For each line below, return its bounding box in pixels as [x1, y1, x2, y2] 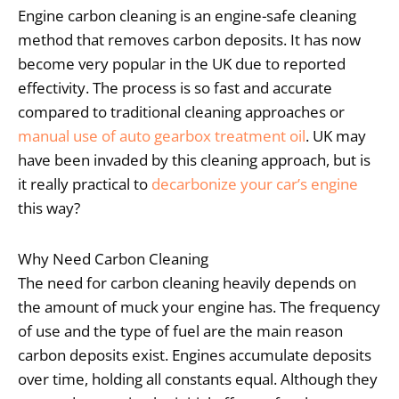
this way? [18, 197, 80, 218]
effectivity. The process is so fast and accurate [18, 77, 332, 98]
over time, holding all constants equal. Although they [18, 368, 378, 389]
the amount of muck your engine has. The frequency [18, 296, 380, 317]
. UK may [305, 125, 366, 146]
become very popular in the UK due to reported [18, 53, 346, 74]
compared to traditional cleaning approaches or [18, 101, 345, 122]
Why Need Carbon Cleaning [18, 248, 208, 269]
